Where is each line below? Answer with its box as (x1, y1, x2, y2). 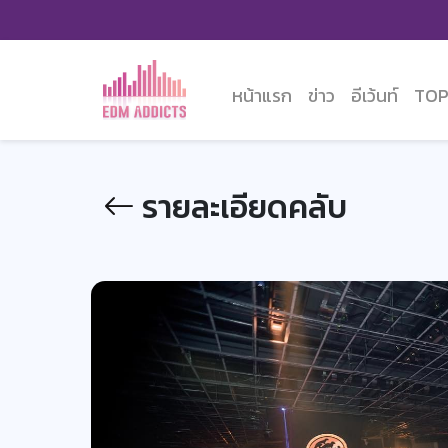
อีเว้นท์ (351, 82, 398, 109)
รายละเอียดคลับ (135, 183, 347, 231)
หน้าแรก (232, 82, 292, 109)
